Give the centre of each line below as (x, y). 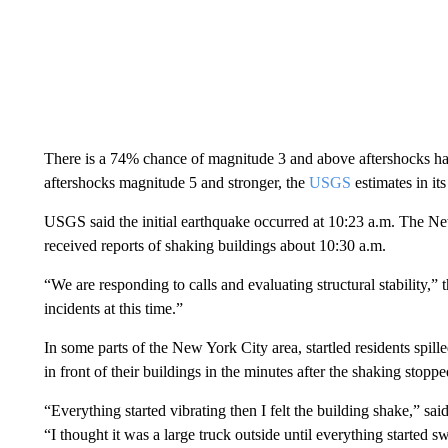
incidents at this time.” (113, 308)
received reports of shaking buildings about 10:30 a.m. (214, 245)
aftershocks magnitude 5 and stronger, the (176, 182)
